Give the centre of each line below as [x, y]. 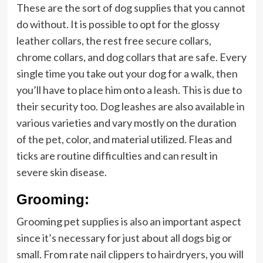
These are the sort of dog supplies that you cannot [131, 8]
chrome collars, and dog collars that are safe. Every [131, 57]
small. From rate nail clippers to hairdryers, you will [130, 254]
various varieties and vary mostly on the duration [126, 123]
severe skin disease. [61, 172]
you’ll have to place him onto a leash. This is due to [129, 90]
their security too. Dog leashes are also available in [130, 106]
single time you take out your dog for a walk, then [127, 73]
